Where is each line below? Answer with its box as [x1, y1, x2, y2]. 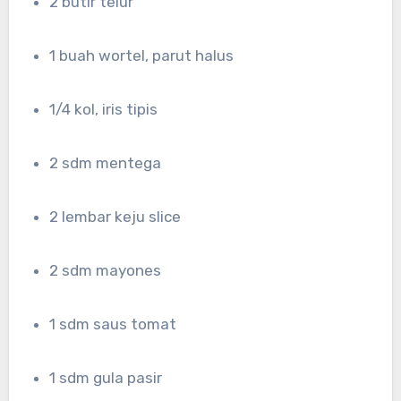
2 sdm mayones [58, 261, 162, 280]
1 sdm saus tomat [55, 315, 177, 334]
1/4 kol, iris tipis [62, 100, 158, 119]
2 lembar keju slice [58, 208, 182, 226]
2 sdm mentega [58, 154, 162, 173]
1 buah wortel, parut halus [55, 47, 235, 65]
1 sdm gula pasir [55, 369, 163, 388]
